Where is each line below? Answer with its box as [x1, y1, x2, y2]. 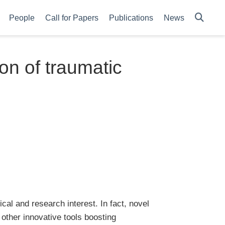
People [9, 13, 35, 22]
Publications [109, 13, 153, 22]
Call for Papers [45, 13, 98, 22]
